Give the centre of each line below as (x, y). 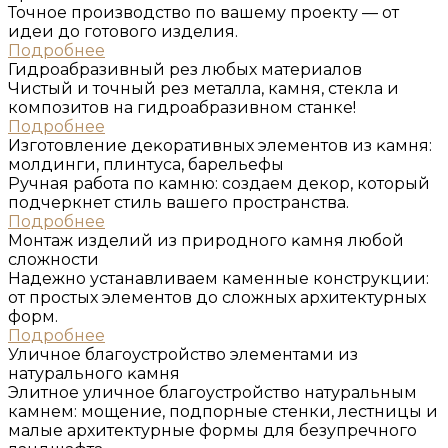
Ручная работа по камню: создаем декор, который (219, 184)
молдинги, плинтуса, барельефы (146, 165)
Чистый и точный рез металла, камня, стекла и (203, 89)
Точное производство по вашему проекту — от (203, 13)
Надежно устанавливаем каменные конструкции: (218, 279)
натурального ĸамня (94, 374)
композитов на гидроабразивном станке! (182, 108)
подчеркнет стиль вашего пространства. (178, 203)
